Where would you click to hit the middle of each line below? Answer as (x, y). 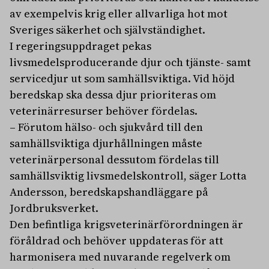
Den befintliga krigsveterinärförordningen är (126, 225)
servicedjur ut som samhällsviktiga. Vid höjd (122, 79)
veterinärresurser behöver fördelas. (104, 111)
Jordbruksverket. (54, 208)
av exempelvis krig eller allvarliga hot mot (119, 14)
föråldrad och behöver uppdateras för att (116, 241)
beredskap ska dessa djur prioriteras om (113, 95)
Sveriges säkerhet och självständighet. (107, 30)
